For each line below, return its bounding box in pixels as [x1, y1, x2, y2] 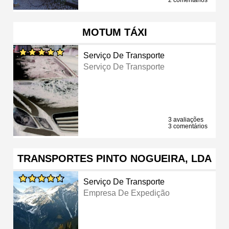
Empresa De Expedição [83, 188, 170, 197]
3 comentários [168, 122, 208, 130]
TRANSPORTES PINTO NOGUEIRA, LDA [17, 152, 212, 164]
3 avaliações [168, 116, 203, 123]
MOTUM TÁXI [82, 26, 147, 38]
